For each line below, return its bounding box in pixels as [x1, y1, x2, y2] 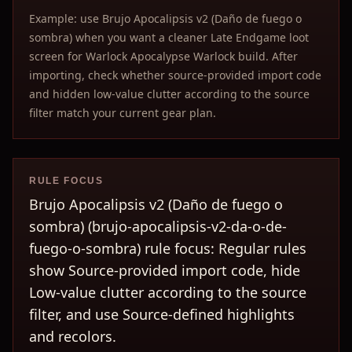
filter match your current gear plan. [29, 105, 216, 120]
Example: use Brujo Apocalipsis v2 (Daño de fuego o [29, 11, 302, 26]
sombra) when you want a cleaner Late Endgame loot [29, 30, 309, 45]
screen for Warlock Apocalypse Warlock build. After [29, 49, 298, 64]
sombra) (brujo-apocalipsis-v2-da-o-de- [29, 217, 287, 236]
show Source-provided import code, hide [29, 261, 300, 280]
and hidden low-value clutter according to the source [29, 86, 310, 101]
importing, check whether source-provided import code [29, 68, 321, 82]
